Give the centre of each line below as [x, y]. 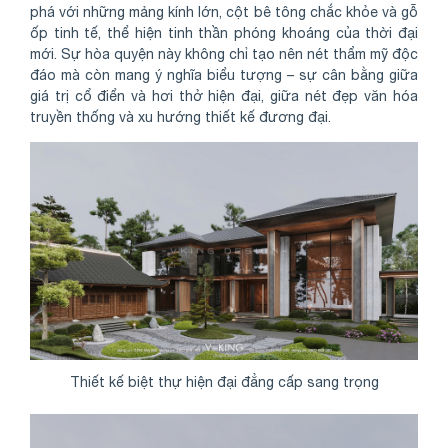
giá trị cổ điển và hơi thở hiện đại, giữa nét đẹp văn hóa [224, 96]
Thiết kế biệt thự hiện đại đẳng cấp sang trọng [224, 381]
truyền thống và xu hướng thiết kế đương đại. [180, 117]
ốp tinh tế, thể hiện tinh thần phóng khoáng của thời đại [224, 33]
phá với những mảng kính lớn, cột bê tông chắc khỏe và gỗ [224, 12]
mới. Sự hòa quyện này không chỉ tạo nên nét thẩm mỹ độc [224, 54]
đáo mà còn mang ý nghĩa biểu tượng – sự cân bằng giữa [224, 75]
